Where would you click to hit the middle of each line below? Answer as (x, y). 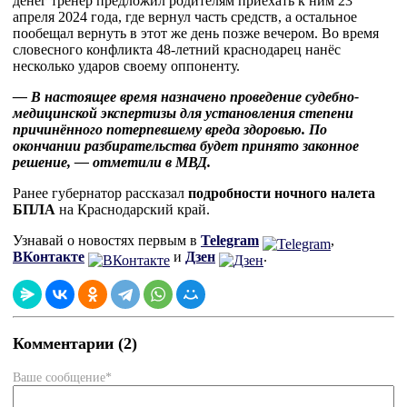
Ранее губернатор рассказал (100, 193)
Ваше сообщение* (62, 377)
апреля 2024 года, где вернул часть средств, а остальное (185, 17)
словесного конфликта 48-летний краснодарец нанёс (177, 50)
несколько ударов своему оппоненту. (126, 66)
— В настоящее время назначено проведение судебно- (186, 97)
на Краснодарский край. (133, 209)
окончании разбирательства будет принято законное (186, 146)
